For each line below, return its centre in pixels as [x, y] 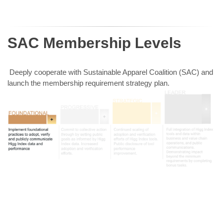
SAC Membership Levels [94, 43]
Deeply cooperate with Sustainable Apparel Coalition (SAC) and [110, 72]
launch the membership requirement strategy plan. [88, 83]
